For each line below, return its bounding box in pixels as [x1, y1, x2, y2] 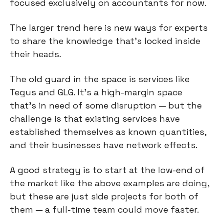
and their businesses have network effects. [10, 139, 197, 151]
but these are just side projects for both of [10, 191, 198, 202]
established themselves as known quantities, [10, 126, 206, 138]
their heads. [10, 48, 61, 60]
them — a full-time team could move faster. [10, 204, 199, 216]
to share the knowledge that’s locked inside [10, 35, 200, 47]
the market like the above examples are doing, [10, 177, 209, 189]
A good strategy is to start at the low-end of [10, 164, 205, 176]
